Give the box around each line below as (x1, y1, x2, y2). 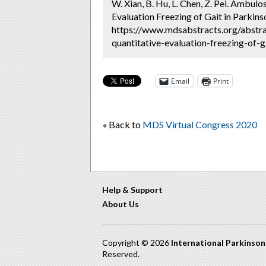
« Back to (103, 119, 142, 130)
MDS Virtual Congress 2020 (142, 119, 257, 130)
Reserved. (102, 249, 140, 259)
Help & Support (102, 185, 163, 195)
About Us (102, 199, 139, 209)
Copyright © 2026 (102, 237, 171, 248)
